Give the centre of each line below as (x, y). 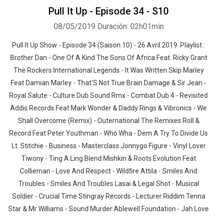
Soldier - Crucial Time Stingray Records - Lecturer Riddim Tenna (108, 196)
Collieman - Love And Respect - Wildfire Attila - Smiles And (108, 171)
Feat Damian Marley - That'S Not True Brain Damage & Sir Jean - (108, 83)
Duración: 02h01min (130, 26)
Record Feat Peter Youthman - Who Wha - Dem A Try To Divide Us (108, 133)
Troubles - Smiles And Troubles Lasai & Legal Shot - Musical (108, 184)
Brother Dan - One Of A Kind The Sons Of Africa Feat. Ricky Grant (108, 58)
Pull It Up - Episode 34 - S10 (108, 11)
